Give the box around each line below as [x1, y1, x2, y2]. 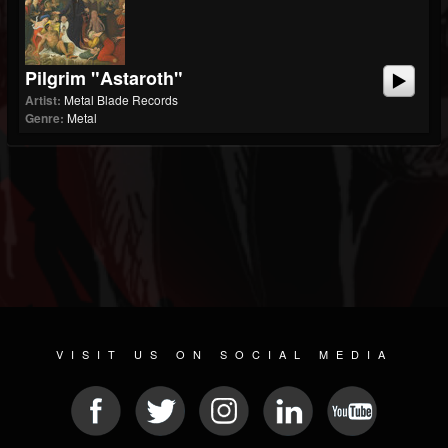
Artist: [25, 91, 61, 109]
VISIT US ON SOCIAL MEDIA [55, 346, 393, 362]
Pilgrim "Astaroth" [25, 65, 183, 91]
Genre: [25, 109, 64, 127]
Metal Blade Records [64, 91, 178, 108]
